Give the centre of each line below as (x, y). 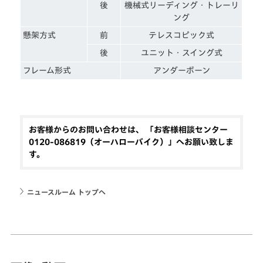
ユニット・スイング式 (181, 53)
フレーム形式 (47, 70)
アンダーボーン (181, 70)
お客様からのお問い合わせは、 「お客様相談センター (129, 129)
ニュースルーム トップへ (67, 192)
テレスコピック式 (182, 35)
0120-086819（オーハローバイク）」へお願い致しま (131, 142)
